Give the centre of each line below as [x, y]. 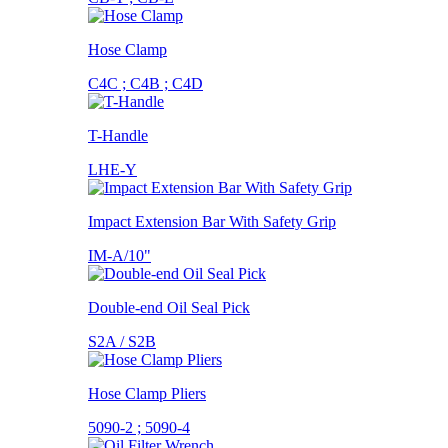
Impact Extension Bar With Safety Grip [212, 221]
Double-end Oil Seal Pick [169, 307]
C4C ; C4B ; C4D [145, 83]
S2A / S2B [122, 341]
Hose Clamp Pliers [147, 393]
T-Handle [118, 135]
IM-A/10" [119, 255]
